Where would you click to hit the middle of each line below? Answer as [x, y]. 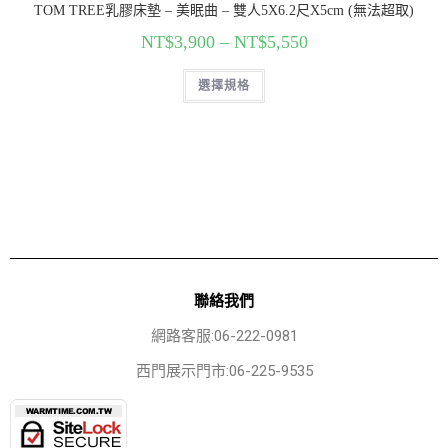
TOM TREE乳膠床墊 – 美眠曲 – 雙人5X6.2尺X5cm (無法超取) [224, 11]
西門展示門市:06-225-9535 [224, 371]
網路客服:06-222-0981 [224, 336]
